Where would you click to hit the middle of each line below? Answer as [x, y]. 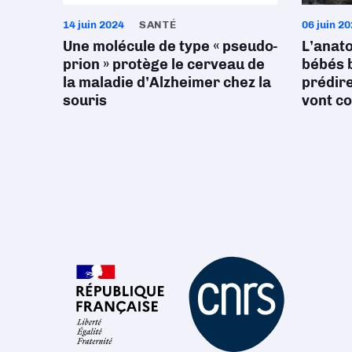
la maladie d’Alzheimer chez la [167, 82]
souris [85, 100]
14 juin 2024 [93, 24]
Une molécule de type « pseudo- [170, 46]
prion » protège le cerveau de [164, 64]
